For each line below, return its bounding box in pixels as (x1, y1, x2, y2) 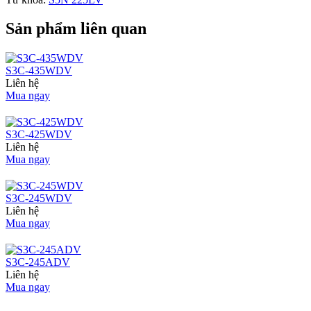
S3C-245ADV (6, 256, 70, 269)
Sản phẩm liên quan (6, 19, 146, 38)
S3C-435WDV (6, 65, 72, 77)
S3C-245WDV (6, 192, 72, 205)
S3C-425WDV (6, 128, 72, 141)
